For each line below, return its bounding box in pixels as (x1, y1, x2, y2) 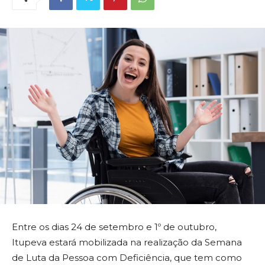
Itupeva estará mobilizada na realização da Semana (12, 236, 242, 248)
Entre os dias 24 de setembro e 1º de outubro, (12, 221, 216, 232)
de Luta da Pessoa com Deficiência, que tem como (12, 251, 242, 263)
